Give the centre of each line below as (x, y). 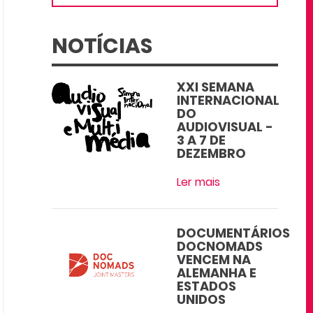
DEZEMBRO (212, 153)
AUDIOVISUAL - (225, 127)
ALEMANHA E (217, 273)
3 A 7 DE (202, 140)
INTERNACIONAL (228, 100)
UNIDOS (202, 299)
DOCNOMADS (220, 246)
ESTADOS (207, 286)
